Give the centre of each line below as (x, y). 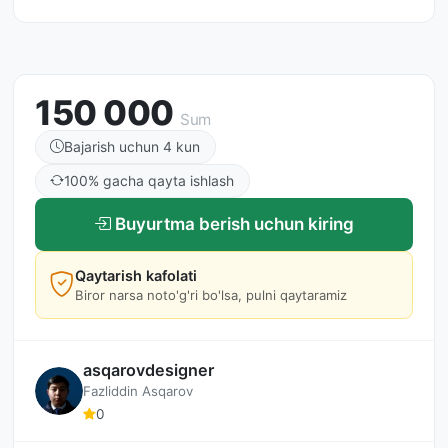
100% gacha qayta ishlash (149, 180)
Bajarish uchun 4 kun (132, 146)
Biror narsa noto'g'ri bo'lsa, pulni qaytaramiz (210, 295)
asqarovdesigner (148, 370)
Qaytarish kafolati (135, 276)
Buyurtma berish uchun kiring (235, 223)
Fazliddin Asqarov (138, 391)
